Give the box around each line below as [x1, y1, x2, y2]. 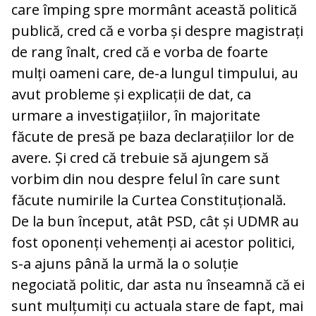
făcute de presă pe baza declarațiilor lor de [11, 126, 294, 146]
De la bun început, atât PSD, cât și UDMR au [11, 211, 299, 231]
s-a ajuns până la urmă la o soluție [11, 253, 238, 273]
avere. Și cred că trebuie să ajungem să [11, 147, 269, 167]
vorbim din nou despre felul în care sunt [11, 169, 280, 188]
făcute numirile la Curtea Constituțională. [11, 190, 286, 209]
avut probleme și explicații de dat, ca [11, 84, 251, 104]
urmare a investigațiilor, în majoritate [11, 105, 260, 125]
